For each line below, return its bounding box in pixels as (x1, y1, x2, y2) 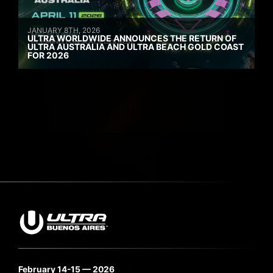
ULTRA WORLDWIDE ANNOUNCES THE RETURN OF (27, 33, 236, 44)
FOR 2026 (27, 50, 69, 61)
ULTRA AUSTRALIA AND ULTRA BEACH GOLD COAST (27, 41, 244, 52)
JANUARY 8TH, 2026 (27, 26, 100, 35)
